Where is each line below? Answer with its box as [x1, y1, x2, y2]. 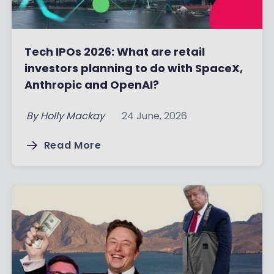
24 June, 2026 [121, 109, 187, 124]
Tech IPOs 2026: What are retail [24, 44, 205, 60]
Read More [43, 138, 102, 153]
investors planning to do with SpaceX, [24, 61, 243, 76]
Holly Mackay [40, 109, 105, 124]
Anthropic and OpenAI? [24, 77, 159, 93]
